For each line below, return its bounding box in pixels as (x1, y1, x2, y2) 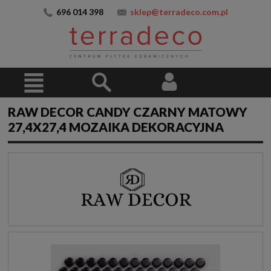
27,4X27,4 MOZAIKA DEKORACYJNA (8, 119, 224, 135)
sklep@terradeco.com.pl (129, 7, 228, 17)
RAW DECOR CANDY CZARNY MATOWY (8, 104, 247, 120)
